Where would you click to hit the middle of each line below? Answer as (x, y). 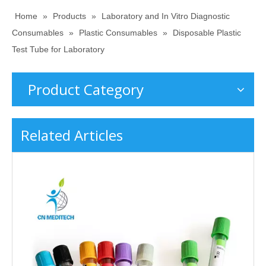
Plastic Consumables (118, 33)
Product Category (86, 89)
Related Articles (72, 135)
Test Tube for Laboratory (58, 49)
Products (69, 16)
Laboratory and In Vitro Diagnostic (166, 16)
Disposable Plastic (207, 33)
